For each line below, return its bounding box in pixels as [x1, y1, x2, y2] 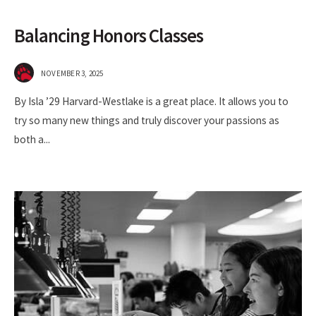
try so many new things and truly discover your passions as [14, 113, 279, 127]
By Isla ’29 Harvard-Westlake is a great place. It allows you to [14, 94, 288, 108]
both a [14, 132, 44, 146]
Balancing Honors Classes [14, 23, 204, 47]
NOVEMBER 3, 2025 [41, 68, 104, 78]
